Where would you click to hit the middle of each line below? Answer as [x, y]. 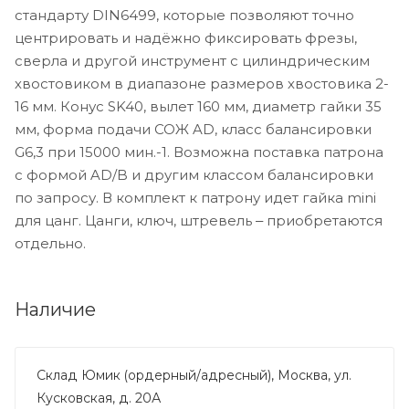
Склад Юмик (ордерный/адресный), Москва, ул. [194, 375]
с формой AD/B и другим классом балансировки [194, 174]
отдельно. [50, 243]
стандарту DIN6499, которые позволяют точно [184, 15]
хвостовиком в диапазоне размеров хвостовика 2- [202, 83]
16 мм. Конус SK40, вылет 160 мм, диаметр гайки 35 [198, 106]
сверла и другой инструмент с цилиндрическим [192, 60]
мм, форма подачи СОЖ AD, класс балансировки [193, 129]
